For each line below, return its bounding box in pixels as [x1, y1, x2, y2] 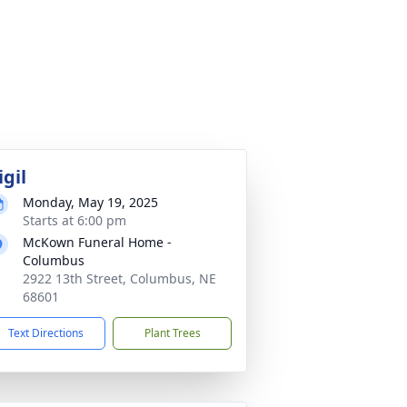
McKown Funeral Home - [23, 233, 172, 251]
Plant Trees [144, 325, 201, 341]
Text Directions [8, 325, 84, 341]
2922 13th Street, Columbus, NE [23, 270, 216, 287]
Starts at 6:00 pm [23, 212, 126, 229]
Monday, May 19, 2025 [23, 194, 158, 211]
